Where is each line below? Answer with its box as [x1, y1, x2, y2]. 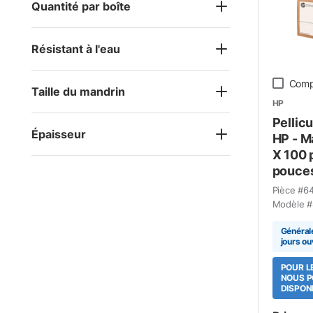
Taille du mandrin [31, 84, 125, 99]
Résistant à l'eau [31, 41, 120, 56]
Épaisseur [31, 126, 86, 141]
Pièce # [272, 184, 304, 196]
